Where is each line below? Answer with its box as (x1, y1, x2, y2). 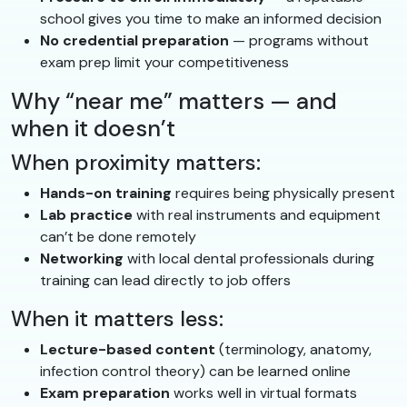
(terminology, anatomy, (215, 339, 372, 359)
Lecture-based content (40, 339, 215, 359)
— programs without (229, 30, 369, 50)
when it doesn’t (11, 113, 175, 144)
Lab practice (40, 204, 133, 224)
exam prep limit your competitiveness (40, 52, 289, 72)
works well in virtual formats (170, 382, 357, 402)
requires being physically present (172, 183, 395, 203)
